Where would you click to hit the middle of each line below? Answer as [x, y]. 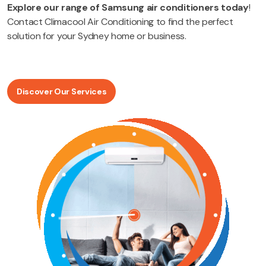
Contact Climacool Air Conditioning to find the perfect [120, 22]
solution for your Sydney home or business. [97, 36]
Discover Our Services [62, 92]
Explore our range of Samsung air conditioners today [128, 8]
